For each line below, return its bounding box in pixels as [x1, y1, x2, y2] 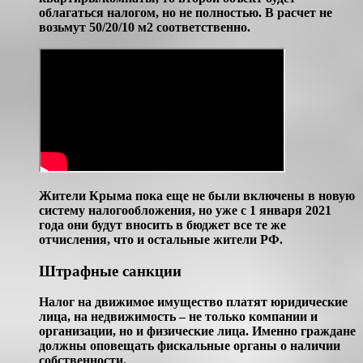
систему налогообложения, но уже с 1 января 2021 [39, 203, 331, 217]
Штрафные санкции [39, 262, 181, 280]
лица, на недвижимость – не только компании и [39, 310, 318, 324]
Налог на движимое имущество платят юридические [39, 295, 348, 310]
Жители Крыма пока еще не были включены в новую [39, 188, 355, 203]
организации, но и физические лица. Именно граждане [39, 324, 356, 339]
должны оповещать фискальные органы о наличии [39, 339, 340, 353]
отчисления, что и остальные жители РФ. [39, 232, 283, 246]
